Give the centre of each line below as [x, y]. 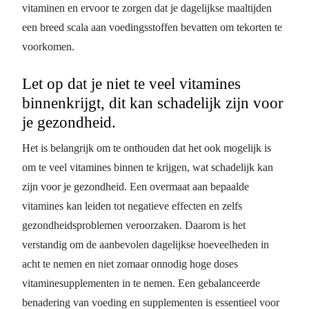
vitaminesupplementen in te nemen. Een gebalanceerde [141, 283]
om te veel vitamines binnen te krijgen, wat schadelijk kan [148, 167]
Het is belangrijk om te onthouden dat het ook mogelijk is [147, 148]
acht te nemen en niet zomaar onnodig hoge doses [130, 263]
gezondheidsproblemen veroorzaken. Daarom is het [134, 225]
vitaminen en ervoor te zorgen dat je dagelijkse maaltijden [147, 8]
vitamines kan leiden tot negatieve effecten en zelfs [132, 206]
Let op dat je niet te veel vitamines [131, 83]
